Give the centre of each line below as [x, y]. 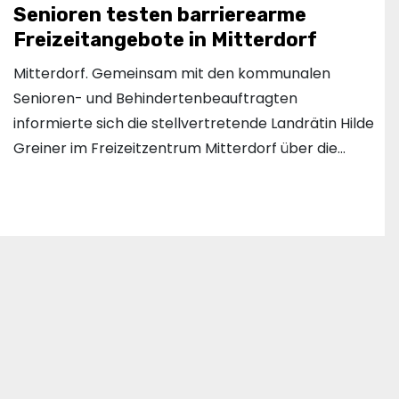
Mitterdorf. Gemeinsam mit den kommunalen [172, 74]
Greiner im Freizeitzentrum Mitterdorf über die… [179, 149]
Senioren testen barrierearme [160, 15]
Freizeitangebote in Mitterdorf [165, 40]
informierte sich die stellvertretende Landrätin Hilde [194, 124]
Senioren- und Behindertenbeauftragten [155, 99]
